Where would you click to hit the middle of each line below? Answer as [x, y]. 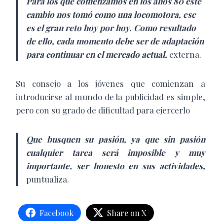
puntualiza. [48, 179]
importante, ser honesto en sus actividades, [116, 166]
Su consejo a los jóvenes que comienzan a [110, 83]
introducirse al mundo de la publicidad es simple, [110, 96]
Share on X [127, 213]
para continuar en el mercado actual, [98, 54]
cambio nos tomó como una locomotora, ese [111, 14]
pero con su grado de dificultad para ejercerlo [103, 110]
